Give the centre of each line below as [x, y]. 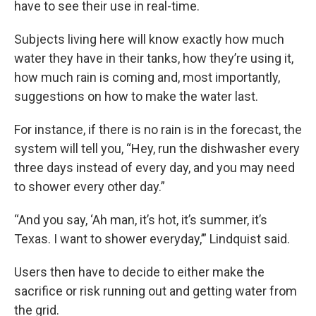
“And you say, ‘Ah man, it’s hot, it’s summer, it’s [141, 220]
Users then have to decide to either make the [139, 272]
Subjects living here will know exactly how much [149, 39]
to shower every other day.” [90, 187]
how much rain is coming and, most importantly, [147, 77]
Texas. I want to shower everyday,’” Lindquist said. [152, 239]
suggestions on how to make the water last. [136, 96]
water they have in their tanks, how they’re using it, [154, 58]
